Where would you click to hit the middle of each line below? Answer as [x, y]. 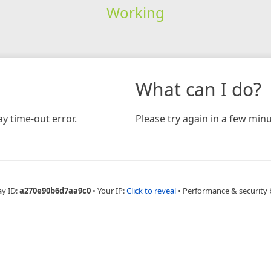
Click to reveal [151, 190]
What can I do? [198, 89]
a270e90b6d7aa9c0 [55, 190]
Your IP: [112, 190]
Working [135, 12]
